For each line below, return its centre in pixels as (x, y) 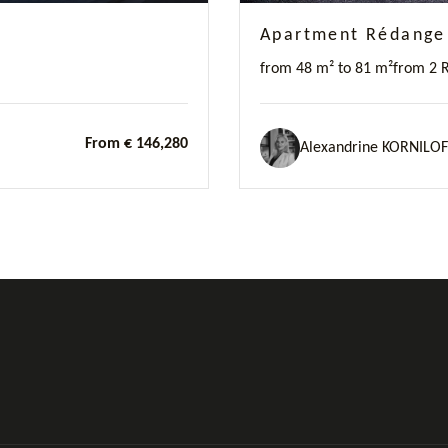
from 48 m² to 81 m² (326, 69)
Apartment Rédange (353, 35)
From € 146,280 (136, 143)
